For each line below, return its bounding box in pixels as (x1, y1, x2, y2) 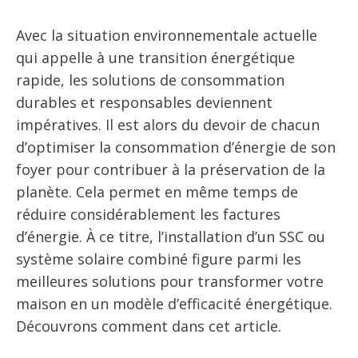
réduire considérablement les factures (16, 205, 280, 224)
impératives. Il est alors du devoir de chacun (16, 115, 320, 134)
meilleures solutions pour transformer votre (16, 272, 324, 291)
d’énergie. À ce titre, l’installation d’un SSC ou (16, 227, 325, 246)
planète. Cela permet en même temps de (16, 182, 298, 201)
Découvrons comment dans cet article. (16, 316, 281, 336)
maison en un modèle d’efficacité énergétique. (16, 294, 332, 313)
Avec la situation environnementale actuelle (16, 26, 317, 45)
